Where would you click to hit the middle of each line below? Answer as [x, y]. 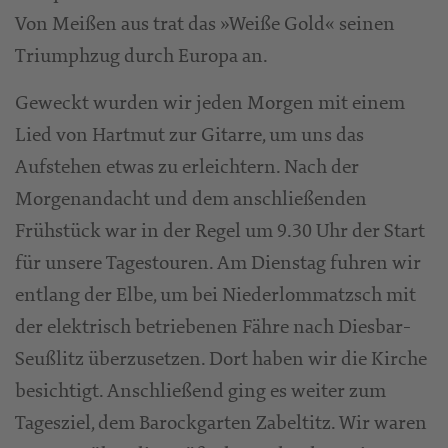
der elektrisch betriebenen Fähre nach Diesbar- [213, 327]
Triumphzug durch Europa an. [141, 56]
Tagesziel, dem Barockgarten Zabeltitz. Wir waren [221, 423]
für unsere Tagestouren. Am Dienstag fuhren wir [218, 263]
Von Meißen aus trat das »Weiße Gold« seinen [205, 24]
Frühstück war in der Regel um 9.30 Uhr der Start [220, 231]
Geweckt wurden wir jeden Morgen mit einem [210, 103]
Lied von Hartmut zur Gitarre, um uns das [189, 135]
